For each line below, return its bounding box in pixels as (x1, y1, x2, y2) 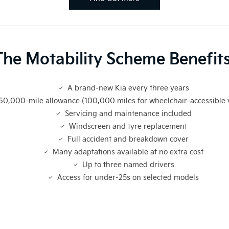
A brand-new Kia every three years (67, 83, 189, 93)
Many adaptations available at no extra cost (53, 147, 203, 157)
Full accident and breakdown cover (67, 134, 189, 144)
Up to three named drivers (82, 159, 174, 170)
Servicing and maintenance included (64, 108, 192, 119)
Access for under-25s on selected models (57, 172, 199, 182)
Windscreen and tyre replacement (69, 121, 187, 131)
